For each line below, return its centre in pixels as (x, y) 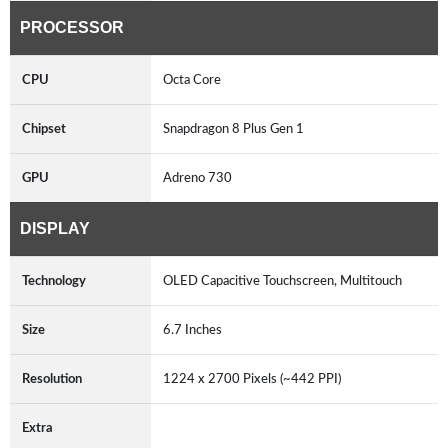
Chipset (44, 128)
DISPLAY (55, 228)
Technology (54, 280)
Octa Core (195, 79)
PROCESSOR (72, 27)
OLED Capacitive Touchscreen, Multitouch (285, 280)
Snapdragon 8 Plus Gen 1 (236, 128)
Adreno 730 (200, 177)
